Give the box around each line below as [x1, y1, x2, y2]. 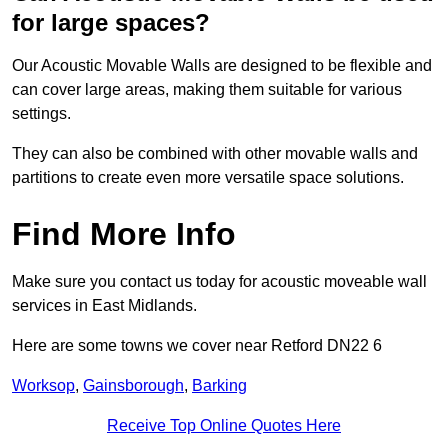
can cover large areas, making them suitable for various [12, 81, 402, 99]
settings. [12, 105, 75, 123]
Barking [192, 377, 247, 395]
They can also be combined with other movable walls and [12, 145, 418, 163]
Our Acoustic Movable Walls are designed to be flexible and [12, 57, 432, 75]
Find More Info [12, 216, 236, 253]
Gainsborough [83, 377, 184, 395]
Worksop [12, 377, 75, 395]
